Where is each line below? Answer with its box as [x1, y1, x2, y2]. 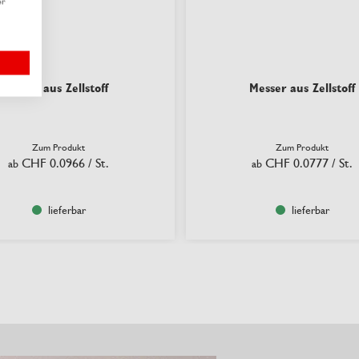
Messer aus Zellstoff [249, 80, 355, 95]
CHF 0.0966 [22, 155, 85, 171]
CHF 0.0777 [265, 155, 329, 171]
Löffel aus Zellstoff [9, 80, 108, 95]
